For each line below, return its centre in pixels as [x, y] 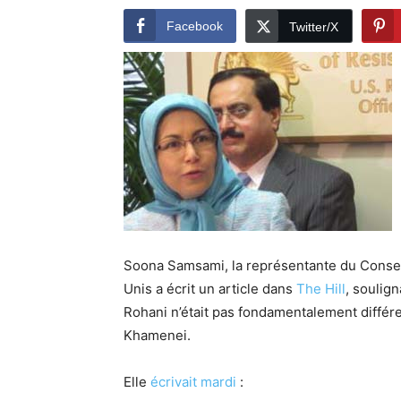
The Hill [321, 288]
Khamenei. [157, 335]
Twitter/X [314, 26]
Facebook [195, 26]
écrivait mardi [193, 381]
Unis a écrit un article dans [210, 288]
